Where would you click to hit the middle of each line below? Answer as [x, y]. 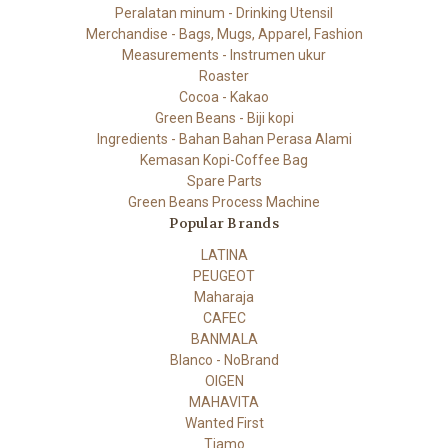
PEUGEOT [224, 276]
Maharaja [224, 297]
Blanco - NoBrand [224, 360]
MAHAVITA [224, 402]
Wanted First [224, 423]
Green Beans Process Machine [224, 202]
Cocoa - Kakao [224, 97]
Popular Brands [224, 223]
